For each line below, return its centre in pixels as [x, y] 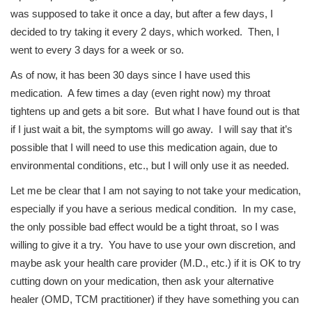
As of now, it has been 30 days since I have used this [131, 75]
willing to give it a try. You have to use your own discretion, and [153, 245]
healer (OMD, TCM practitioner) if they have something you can [155, 299]
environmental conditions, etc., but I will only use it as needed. [150, 166]
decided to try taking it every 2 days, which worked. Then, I [145, 32]
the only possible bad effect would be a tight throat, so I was [145, 227]
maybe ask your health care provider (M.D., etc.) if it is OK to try [156, 263]
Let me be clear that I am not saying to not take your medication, [156, 191]
